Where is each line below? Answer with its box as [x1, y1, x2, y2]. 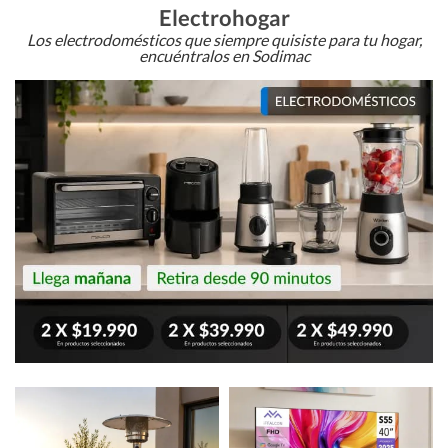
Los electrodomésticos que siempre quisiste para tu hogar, [26, 29, 422, 49]
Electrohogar [158, 3, 290, 31]
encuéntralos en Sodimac [138, 45, 310, 65]
